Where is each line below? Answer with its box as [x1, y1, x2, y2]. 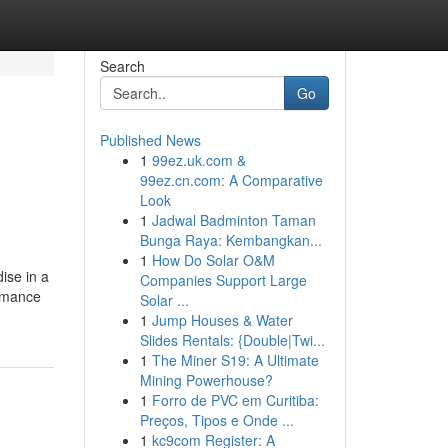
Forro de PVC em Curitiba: [151, 390, 319, 410]
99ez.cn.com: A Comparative [139, 170, 323, 190]
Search [99, 56, 145, 76]
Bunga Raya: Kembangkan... [139, 230, 322, 250]
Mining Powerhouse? [139, 370, 273, 390]
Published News [99, 130, 201, 150]
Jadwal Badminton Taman [151, 210, 316, 230]
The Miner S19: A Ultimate [151, 350, 319, 370]
